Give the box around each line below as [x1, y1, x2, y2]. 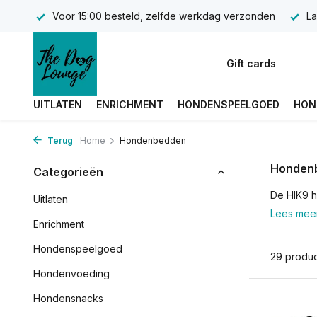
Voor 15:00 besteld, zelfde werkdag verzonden [50, 10, 275, 22]
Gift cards [226, 57, 277, 69]
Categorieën [33, 165, 103, 179]
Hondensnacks [33, 292, 103, 304]
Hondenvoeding [33, 267, 110, 279]
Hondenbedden [120, 135, 186, 146]
